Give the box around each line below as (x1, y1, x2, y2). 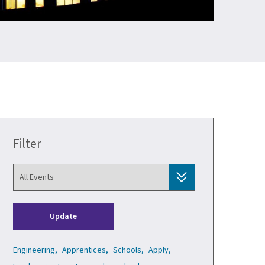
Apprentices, (62, 244, 108, 256)
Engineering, (13, 244, 57, 256)
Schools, (113, 244, 144, 256)
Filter (13, 135, 41, 153)
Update (50, 211, 77, 222)
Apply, (148, 244, 171, 256)
